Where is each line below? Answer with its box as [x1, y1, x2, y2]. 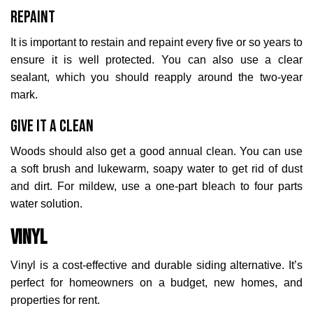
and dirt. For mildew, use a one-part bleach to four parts [10, 180, 303, 192]
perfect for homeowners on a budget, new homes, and [10, 277, 303, 289]
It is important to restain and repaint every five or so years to [10, 36, 303, 48]
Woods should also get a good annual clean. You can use [10, 145, 303, 157]
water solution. [10, 198, 82, 210]
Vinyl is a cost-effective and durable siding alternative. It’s [10, 259, 303, 271]
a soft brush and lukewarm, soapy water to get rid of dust [10, 163, 303, 175]
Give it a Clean [10, 116, 94, 136]
